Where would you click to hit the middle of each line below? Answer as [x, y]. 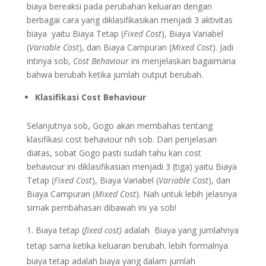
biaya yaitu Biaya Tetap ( [75, 34]
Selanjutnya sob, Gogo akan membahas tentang [119, 126]
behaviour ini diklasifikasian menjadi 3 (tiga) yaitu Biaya [132, 167]
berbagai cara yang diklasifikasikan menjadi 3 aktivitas [129, 20]
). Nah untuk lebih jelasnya [186, 194]
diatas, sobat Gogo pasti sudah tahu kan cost [114, 153]
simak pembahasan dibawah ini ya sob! [101, 208]
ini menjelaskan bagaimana [183, 61]
